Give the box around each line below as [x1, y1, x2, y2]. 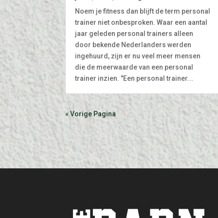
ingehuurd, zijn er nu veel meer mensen [75, 52, 201, 60]
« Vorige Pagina [65, 109, 116, 118]
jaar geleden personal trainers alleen [75, 29, 194, 37]
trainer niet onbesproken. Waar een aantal [75, 18, 208, 26]
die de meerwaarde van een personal [75, 63, 194, 71]
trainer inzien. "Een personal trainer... [75, 74, 194, 82]
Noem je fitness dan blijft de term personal [75, 7, 211, 15]
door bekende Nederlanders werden [75, 40, 192, 49]
